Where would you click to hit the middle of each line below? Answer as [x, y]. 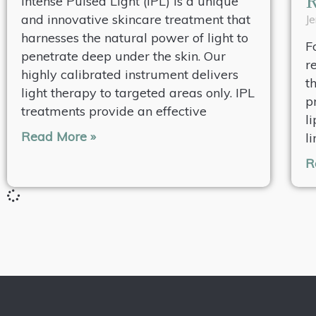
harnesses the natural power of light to [135, 38]
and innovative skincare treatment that [136, 20]
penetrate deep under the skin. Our [123, 56]
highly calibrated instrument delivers [130, 75]
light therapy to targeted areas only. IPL [138, 93]
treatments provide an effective [114, 111]
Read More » [59, 137]
